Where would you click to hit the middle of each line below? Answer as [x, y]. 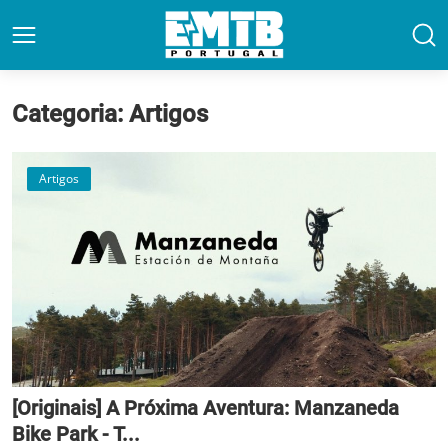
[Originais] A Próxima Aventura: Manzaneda [205, 407]
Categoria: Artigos [110, 114]
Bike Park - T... [76, 433]
